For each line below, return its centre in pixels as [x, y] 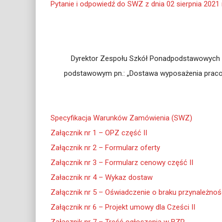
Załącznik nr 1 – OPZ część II [99, 133]
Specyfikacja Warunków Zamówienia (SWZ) [121, 118]
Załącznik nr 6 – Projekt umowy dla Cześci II [123, 207]
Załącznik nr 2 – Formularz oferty [105, 148]
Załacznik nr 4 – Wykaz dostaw [102, 177]
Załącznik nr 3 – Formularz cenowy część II [122, 163]
